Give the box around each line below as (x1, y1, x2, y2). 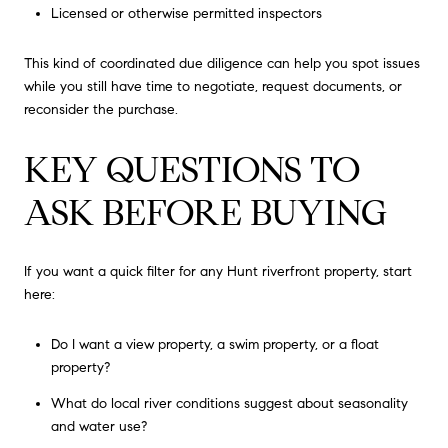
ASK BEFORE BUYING (24, 189, 387, 235)
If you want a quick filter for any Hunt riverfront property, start (24, 263, 412, 281)
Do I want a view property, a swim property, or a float (50, 335, 379, 353)
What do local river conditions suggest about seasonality (50, 395, 408, 413)
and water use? (50, 418, 147, 436)
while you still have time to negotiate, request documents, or (24, 78, 402, 96)
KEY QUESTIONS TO (24, 146, 360, 192)
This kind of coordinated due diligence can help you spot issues (24, 55, 420, 73)
